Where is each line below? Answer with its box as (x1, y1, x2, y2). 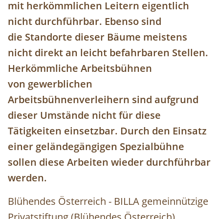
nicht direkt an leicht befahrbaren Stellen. (8, 46, 208, 60)
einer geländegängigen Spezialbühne (8, 140, 184, 153)
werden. (8, 171, 47, 185)
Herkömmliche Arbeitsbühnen (8, 62, 152, 75)
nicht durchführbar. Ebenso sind (8, 15, 161, 28)
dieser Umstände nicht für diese (8, 109, 161, 122)
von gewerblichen (8, 77, 92, 91)
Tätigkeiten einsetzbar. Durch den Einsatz (8, 124, 207, 138)
